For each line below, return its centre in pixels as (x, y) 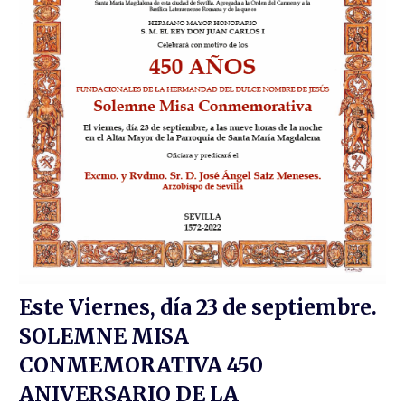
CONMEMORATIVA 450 (141, 365)
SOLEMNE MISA (104, 336)
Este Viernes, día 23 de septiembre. (198, 307)
